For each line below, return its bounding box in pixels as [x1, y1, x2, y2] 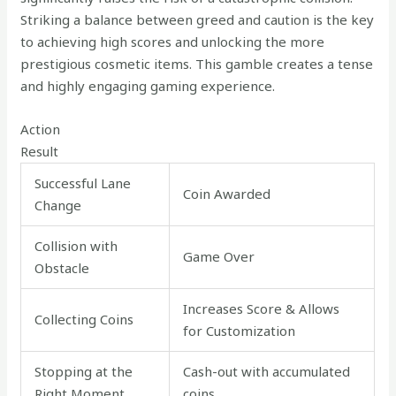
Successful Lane [34, 173, 132, 192]
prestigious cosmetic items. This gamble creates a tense [20, 54, 374, 72]
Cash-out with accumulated [183, 362, 351, 380]
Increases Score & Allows [183, 299, 340, 317]
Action [20, 119, 61, 138]
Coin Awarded [183, 184, 271, 202]
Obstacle [34, 258, 90, 277]
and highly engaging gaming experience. [20, 76, 276, 95]
